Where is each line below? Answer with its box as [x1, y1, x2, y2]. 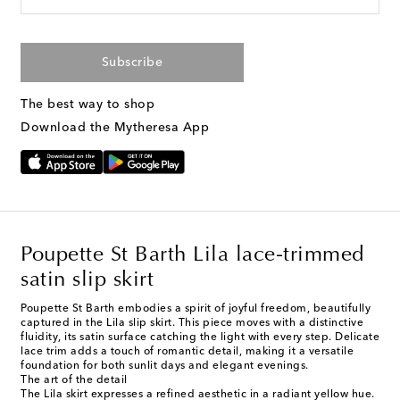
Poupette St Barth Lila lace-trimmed [21, 245, 364, 267]
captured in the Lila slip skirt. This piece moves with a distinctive [21, 318, 363, 329]
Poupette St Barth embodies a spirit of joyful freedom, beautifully [21, 304, 371, 315]
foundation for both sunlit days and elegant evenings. [21, 361, 309, 372]
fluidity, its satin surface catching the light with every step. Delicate [21, 332, 379, 344]
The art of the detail [21, 375, 128, 387]
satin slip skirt [21, 270, 154, 292]
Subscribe [101, 55, 163, 69]
